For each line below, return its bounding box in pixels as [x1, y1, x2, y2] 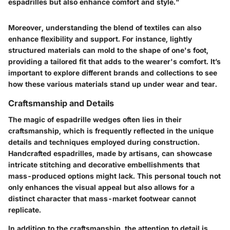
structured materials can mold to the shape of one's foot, [8, 45, 208, 54]
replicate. [8, 205, 41, 215]
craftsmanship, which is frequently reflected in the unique [8, 126, 214, 136]
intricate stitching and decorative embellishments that [8, 160, 200, 169]
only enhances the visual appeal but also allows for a [8, 183, 195, 192]
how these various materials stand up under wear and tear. [8, 79, 217, 88]
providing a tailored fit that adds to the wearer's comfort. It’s [8, 56, 221, 66]
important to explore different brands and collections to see [8, 68, 217, 77]
